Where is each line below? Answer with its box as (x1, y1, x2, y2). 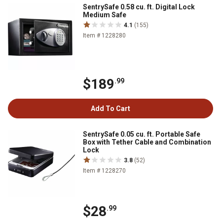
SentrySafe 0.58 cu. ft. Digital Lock (83, 2, 195, 11)
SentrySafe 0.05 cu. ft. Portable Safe (83, 130, 200, 138)
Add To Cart (91, 104, 130, 112)
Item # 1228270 (83, 167, 126, 174)
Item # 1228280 (83, 32, 126, 39)
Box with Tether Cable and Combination (83, 138, 211, 146)
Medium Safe (83, 10, 126, 19)
